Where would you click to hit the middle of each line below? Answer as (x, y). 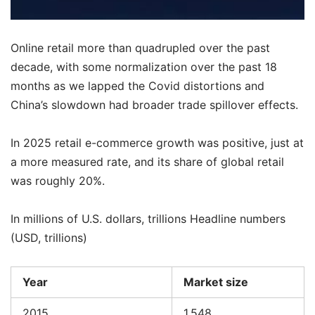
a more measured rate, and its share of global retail (147, 162)
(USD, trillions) (49, 238)
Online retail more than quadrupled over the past (140, 47)
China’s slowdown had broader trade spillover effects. (154, 104)
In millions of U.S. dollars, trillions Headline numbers (148, 219)
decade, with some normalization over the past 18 (144, 66)
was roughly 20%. (58, 181)
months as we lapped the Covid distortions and (137, 85)
